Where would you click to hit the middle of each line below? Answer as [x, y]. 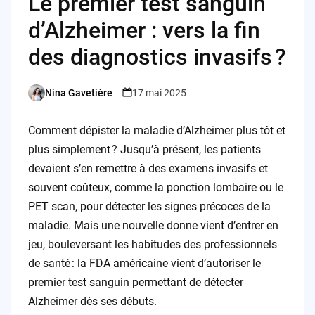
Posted [43, 99]
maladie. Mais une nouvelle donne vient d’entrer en [153, 226]
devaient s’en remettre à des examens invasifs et [148, 169]
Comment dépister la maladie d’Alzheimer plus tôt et [156, 131]
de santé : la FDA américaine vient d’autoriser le [144, 264]
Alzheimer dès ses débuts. [92, 302]
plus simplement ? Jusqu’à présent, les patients [144, 150]
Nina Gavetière [78, 92]
